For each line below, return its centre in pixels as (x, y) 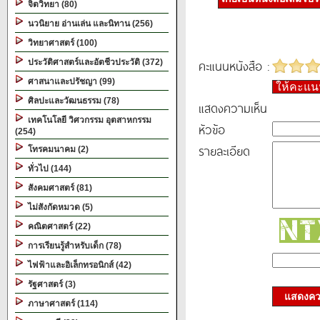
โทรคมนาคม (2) (56, 149)
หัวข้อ (212, 129)
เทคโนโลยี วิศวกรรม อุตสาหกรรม (87, 120)
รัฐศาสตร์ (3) (50, 284)
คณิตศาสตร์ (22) (57, 226)
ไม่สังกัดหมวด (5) (58, 207)
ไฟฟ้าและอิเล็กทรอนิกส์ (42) (77, 265)
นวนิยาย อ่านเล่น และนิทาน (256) (88, 24)
